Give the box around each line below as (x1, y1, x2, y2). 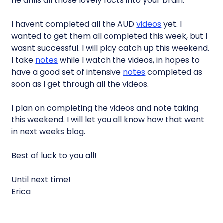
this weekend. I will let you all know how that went (11, 114, 205, 125)
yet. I (161, 18, 182, 30)
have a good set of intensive (11, 66, 123, 78)
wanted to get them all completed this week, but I (11, 30, 208, 42)
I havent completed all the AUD (11, 18, 137, 30)
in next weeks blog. (11, 126, 86, 137)
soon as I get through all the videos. (11, 78, 149, 90)
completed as (145, 66, 203, 78)
